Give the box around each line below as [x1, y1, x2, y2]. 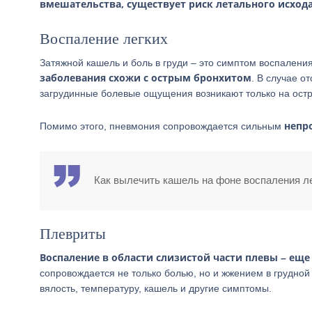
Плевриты [40, 225, 106, 242]
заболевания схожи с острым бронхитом [40, 71, 251, 84]
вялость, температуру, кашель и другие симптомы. [40, 283, 272, 294]
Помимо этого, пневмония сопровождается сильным [40, 120, 284, 132]
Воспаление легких [40, 30, 168, 47]
